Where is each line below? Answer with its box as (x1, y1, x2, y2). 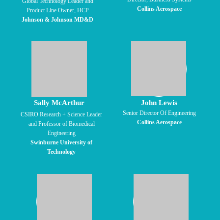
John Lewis (140, 99, 177, 107)
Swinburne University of (30, 139, 92, 146)
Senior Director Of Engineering (122, 110, 196, 116)
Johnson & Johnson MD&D (22, 16, 93, 23)
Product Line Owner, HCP (26, 7, 89, 14)
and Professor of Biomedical (28, 120, 95, 127)
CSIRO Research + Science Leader (21, 111, 102, 118)
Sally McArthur (34, 99, 84, 107)
